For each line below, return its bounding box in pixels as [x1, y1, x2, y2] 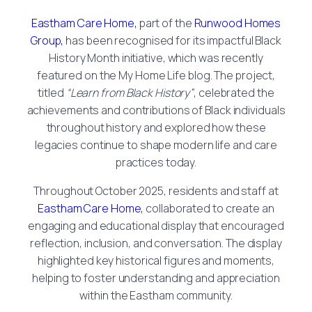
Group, [30, 32, 64, 48]
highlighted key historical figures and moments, [37, 252, 275, 268]
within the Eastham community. [79, 287, 233, 303]
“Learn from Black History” [65, 84, 194, 100]
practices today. [115, 154, 197, 170]
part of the [136, 15, 194, 31]
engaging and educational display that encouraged [27, 217, 285, 233]
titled [38, 84, 66, 100]
